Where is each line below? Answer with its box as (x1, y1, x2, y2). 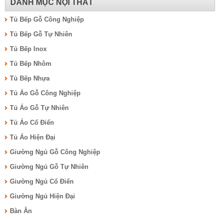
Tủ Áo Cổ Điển (10, 118, 54, 126)
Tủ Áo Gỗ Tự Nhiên (10, 104, 69, 111)
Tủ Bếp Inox (10, 45, 47, 53)
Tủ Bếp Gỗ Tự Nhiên (10, 30, 72, 38)
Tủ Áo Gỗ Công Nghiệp (10, 89, 81, 97)
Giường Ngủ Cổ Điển (10, 177, 74, 185)
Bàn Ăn (10, 207, 32, 215)
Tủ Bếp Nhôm (10, 59, 52, 67)
